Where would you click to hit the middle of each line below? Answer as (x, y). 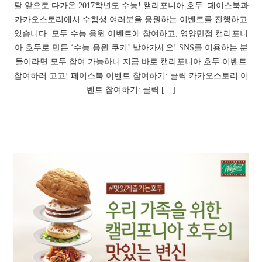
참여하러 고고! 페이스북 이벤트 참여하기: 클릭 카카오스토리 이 (131, 76)
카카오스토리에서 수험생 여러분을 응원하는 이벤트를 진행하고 (131, 20)
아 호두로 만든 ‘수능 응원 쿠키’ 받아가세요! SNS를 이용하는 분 (131, 48)
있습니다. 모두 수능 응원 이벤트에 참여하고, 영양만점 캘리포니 (131, 34)
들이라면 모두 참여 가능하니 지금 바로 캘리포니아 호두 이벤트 (131, 62)
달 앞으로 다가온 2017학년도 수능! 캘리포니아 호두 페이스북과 (131, 6)
